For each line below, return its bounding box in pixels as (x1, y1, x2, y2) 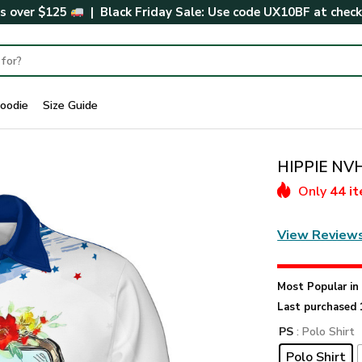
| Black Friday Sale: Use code (84, 4, 263, 20)
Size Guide (43, 96, 98, 113)
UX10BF (263, 4, 310, 20)
